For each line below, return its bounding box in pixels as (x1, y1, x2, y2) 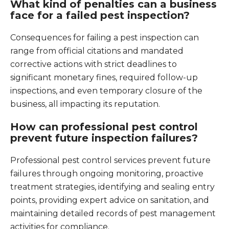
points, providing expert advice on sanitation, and (10, 195, 209, 205)
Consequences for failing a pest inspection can (10, 33, 199, 42)
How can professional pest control (10, 121, 198, 133)
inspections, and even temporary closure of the (10, 86, 202, 96)
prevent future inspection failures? (10, 132, 198, 144)
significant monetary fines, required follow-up (10, 73, 198, 82)
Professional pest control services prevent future (10, 155, 211, 165)
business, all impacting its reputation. (10, 99, 160, 109)
